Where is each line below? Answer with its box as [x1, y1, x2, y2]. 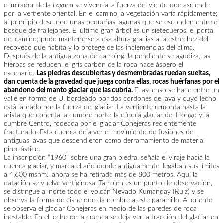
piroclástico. [4, 146, 40, 153]
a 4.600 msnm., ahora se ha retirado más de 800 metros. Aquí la [4, 171, 198, 179]
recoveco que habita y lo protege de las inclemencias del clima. [4, 44, 194, 52]
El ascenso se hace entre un [134, 87, 219, 94]
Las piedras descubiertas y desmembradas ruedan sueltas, [36, 70, 210, 77]
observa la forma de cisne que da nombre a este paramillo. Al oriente [4, 197, 212, 204]
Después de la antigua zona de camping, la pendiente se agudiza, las [4, 53, 210, 60]
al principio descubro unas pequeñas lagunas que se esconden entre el [4, 19, 219, 26]
